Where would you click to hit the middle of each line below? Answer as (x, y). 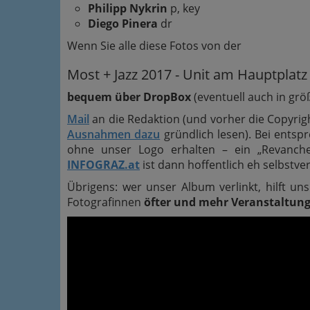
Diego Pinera (123, 23)
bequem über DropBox (129, 97)
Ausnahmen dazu (114, 134)
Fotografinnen (106, 202)
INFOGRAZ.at (103, 164)
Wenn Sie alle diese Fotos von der (154, 45)
